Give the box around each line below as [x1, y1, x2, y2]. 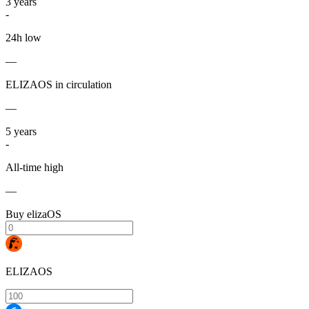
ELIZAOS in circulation [6, 79, 112, 91]
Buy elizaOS [6, 208, 61, 221]
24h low [6, 32, 41, 44]
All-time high [6, 161, 63, 174]
